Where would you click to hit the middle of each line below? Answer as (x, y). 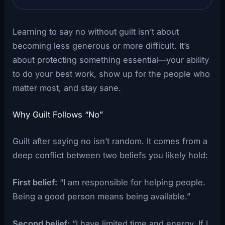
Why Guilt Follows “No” (58, 115)
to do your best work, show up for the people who (111, 74)
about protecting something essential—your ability (111, 60)
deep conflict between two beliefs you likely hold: (110, 155)
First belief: (35, 183)
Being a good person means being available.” (102, 197)
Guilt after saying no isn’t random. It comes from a (110, 141)
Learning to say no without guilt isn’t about (96, 31)
